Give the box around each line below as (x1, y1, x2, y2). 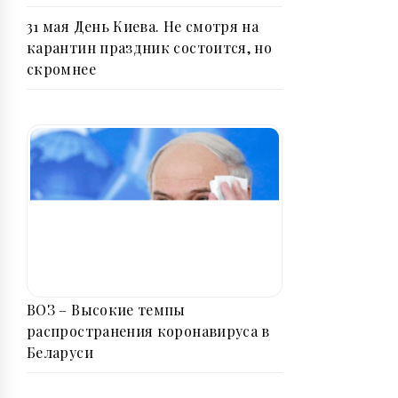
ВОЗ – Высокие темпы (27, 299, 186, 319)
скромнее (27, 60, 96, 79)
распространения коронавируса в (27, 321, 270, 340)
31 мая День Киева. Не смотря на (27, 17, 259, 36)
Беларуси (27, 342, 93, 362)
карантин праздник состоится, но (27, 38, 273, 58)
